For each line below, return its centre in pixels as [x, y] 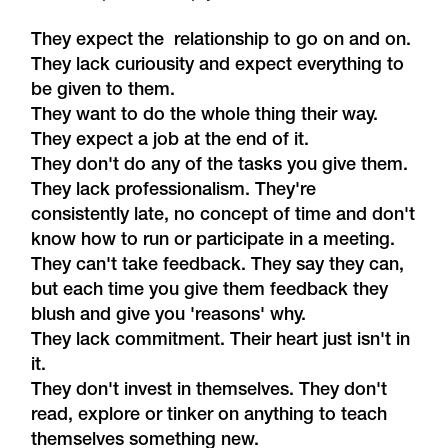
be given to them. [103, 89]
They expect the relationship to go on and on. [221, 39]
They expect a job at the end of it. [170, 139]
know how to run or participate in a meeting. [213, 239]
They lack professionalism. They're [174, 189]
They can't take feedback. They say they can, [218, 264]
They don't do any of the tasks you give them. [220, 164]
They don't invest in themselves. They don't [209, 389]
